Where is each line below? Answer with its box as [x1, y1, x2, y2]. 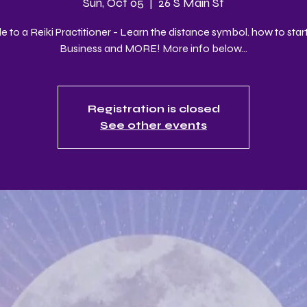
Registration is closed [87, 102, 220, 115]
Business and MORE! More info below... [60, 42, 247, 55]
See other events [100, 119, 207, 132]
